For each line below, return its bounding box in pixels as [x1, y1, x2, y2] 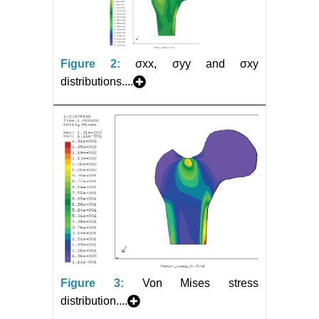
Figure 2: [61, 57, 121, 70]
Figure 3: [61, 277, 124, 290]
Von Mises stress [142, 277, 258, 290]
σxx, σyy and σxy [135, 57, 259, 70]
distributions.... [61, 75, 133, 88]
